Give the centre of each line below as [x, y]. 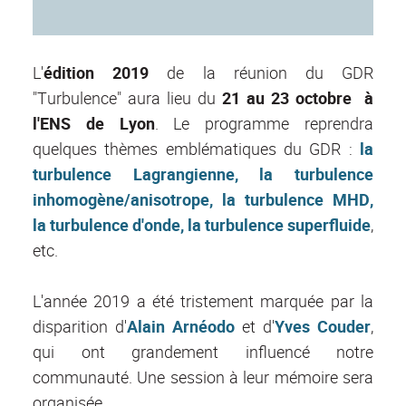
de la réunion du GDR [261, 73]
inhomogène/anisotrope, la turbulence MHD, [203, 200]
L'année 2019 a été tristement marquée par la [203, 301]
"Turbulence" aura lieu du [127, 98]
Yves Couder [323, 327]
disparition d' [80, 327]
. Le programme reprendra [264, 124]
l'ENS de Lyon [94, 124]
